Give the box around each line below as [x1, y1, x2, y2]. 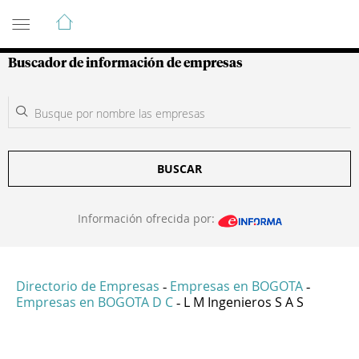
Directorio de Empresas [16, 277, 159, 296]
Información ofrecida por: [77, 211, 218, 226]
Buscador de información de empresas [8, 57, 243, 70]
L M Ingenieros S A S [184, 293, 304, 312]
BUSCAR [157, 161, 202, 176]
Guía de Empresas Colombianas [8, 6, 296, 25]
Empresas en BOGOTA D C [16, 293, 173, 312]
